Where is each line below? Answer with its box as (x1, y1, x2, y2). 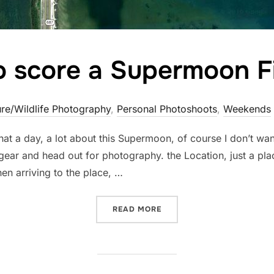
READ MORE (113, 204, 161, 214)
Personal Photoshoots (116, 102, 217, 115)
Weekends (223, 102, 271, 115)
